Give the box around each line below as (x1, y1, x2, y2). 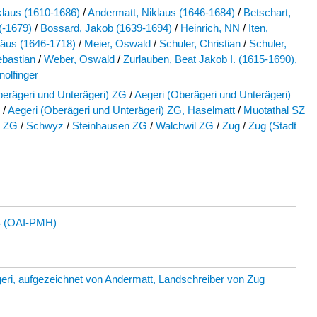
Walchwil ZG (156, 120, 214, 132)
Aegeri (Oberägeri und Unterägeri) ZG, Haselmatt (8, 105, 235, 116)
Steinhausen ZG (72, 120, 147, 132)
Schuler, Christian (159, 38, 241, 50)
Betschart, (243, 7, 291, 18)
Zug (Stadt (248, 120, 296, 132)
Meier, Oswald (84, 38, 151, 50)
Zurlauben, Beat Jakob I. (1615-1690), (123, 54, 297, 65)
